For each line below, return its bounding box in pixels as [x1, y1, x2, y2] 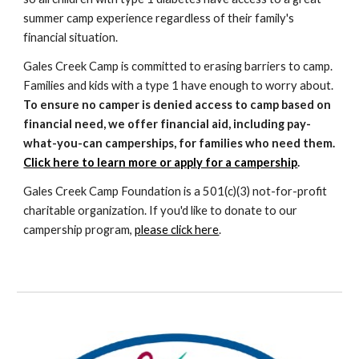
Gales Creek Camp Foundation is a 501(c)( [23, 184, 240, 198]
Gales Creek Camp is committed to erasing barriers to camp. [23, 59, 333, 73]
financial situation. [23, 30, 119, 44]
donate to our [224, 204, 298, 217]
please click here [135, 223, 220, 236]
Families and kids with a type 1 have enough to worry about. [23, 79, 334, 92]
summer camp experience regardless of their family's [23, 11, 295, 25]
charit [23, 204, 54, 217]
